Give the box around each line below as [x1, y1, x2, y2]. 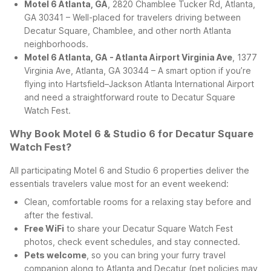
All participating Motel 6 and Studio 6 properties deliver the [10, 165, 249, 175]
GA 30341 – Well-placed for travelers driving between [24, 12, 241, 23]
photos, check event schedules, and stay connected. [24, 236, 240, 247]
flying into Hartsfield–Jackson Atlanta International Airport [24, 79, 254, 90]
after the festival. [24, 209, 93, 220]
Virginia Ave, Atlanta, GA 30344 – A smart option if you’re [24, 65, 251, 76]
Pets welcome [24, 249, 87, 260]
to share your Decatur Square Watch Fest [64, 223, 233, 233]
